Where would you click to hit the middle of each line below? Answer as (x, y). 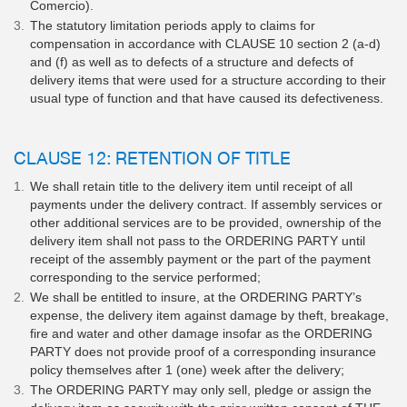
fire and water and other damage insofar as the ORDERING (201, 334)
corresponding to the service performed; (145, 278)
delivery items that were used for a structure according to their (208, 79)
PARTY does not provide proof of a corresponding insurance (203, 352)
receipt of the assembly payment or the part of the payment (200, 259)
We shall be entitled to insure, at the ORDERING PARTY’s (196, 298)
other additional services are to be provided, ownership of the (206, 223)
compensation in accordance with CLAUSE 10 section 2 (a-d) (205, 43)
